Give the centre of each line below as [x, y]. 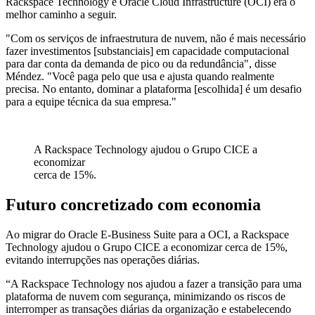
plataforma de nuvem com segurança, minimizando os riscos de [146, 297]
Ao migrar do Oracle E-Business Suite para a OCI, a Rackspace [147, 235]
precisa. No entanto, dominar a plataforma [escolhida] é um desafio [154, 89]
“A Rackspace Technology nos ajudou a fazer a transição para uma [154, 284]
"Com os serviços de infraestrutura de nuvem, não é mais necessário [156, 39]
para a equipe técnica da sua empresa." [91, 102]
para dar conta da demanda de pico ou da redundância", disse [141, 64]
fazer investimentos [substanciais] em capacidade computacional [147, 51]
